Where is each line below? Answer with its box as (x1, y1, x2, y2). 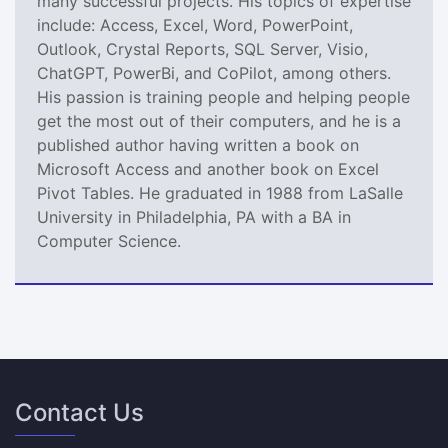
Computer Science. (37, 230, 181, 251)
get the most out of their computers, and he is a (37, 110, 401, 131)
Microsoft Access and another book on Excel (37, 158, 379, 179)
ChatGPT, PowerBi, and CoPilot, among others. (37, 62, 391, 83)
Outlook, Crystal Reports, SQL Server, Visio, (37, 38, 368, 59)
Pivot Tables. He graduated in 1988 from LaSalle (37, 182, 403, 203)
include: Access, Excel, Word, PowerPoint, (37, 14, 353, 35)
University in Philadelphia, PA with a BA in (37, 206, 351, 227)
